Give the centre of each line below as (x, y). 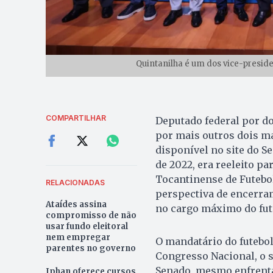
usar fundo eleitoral (87, 227)
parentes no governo (90, 249)
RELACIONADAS (75, 183)
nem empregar (78, 238)
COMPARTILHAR (76, 118)
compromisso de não (91, 216)
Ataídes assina (76, 205)
